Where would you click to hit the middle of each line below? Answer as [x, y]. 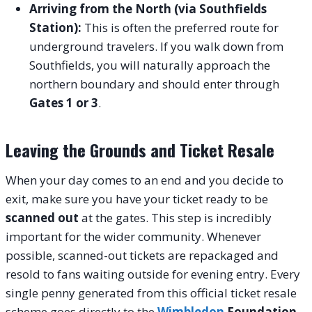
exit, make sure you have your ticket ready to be [137, 198]
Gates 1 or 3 [64, 102]
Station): [55, 27]
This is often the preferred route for [180, 27]
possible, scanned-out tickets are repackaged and [142, 255]
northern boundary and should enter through [154, 84]
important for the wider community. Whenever [133, 236]
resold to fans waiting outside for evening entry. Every [153, 274]
